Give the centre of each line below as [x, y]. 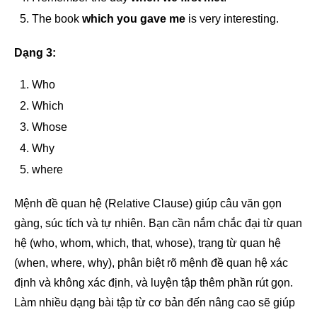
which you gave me [134, 18]
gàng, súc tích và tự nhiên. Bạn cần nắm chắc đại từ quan [158, 223]
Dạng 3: [35, 52]
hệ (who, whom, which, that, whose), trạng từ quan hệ [148, 243]
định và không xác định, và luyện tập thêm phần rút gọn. [154, 282]
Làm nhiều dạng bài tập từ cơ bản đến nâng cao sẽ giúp [155, 302]
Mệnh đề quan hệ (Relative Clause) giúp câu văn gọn [148, 203]
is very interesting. [232, 18]
